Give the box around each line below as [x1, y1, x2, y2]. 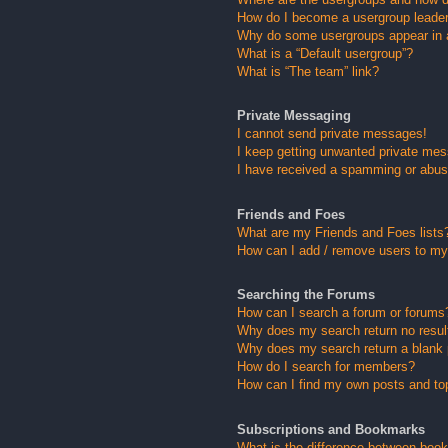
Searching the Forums [236, 287, 375, 303]
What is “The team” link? [236, 63, 379, 79]
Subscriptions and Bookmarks [236, 421, 425, 437]
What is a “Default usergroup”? [236, 45, 413, 61]
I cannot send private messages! [236, 126, 427, 142]
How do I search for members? [236, 359, 415, 375]
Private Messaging [236, 108, 351, 124]
